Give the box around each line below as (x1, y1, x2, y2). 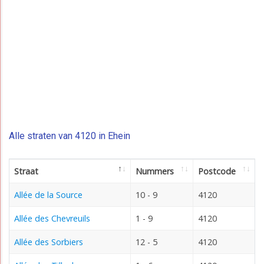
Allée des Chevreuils (14, 212, 90, 224)
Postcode (198, 165, 236, 177)
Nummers (136, 165, 174, 177)
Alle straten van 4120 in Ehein (9, 130, 130, 141)
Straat (14, 165, 38, 177)
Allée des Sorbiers (14, 236, 83, 247)
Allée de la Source (14, 189, 82, 200)
